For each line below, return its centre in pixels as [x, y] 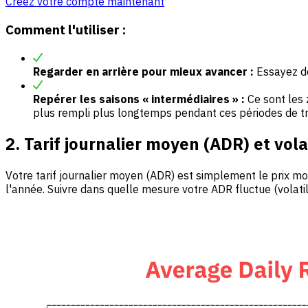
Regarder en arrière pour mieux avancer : [143, 71]
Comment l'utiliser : [66, 29]
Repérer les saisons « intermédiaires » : [139, 99]
